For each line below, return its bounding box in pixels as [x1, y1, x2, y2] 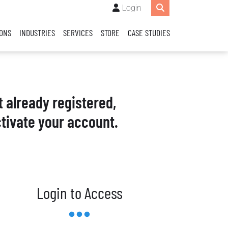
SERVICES [63, 27, 93, 38]
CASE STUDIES [128, 27, 170, 38]
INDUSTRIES [19, 27, 55, 38]
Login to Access [36, 183, 123, 202]
